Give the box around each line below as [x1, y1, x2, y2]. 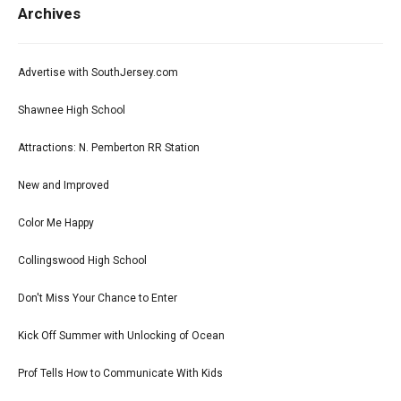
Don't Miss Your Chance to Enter [18, 292, 177, 305]
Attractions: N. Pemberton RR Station [18, 141, 200, 155]
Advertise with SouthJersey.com [18, 66, 178, 80]
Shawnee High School [18, 104, 125, 117]
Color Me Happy [18, 217, 94, 230]
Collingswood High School [18, 254, 147, 268]
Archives [18, 4, 81, 23]
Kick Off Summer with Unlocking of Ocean [18, 329, 225, 343]
